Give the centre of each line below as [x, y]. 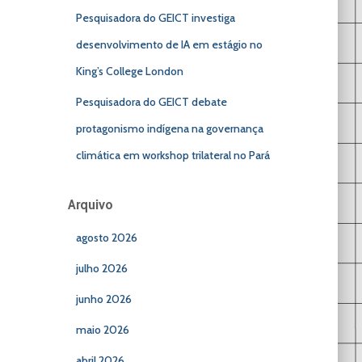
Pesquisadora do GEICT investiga [155, 18]
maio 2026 [102, 330]
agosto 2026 [106, 238]
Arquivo [90, 204]
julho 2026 [101, 268]
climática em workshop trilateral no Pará [173, 155]
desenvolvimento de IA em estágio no [169, 44]
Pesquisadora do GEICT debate [151, 102]
